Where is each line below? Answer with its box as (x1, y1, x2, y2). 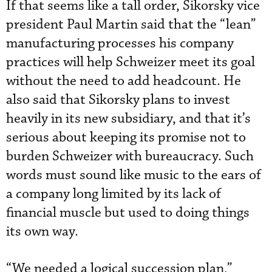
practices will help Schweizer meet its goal (6, 53, 255, 71)
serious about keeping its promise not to (6, 129, 246, 146)
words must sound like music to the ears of (6, 166, 261, 184)
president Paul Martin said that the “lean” (6, 16, 256, 33)
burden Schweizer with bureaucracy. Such (6, 148, 254, 165)
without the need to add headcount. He (6, 72, 241, 90)
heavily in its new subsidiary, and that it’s (6, 110, 251, 127)
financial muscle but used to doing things (6, 204, 250, 222)
